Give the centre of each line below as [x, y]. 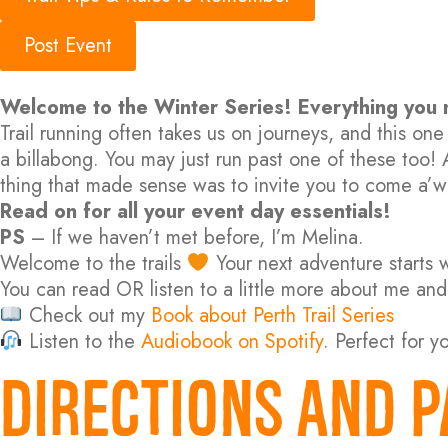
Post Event [68, 45]
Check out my [83, 315]
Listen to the [78, 341]
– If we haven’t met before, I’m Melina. [194, 237]
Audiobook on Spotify [231, 341]
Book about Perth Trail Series [272, 315]
